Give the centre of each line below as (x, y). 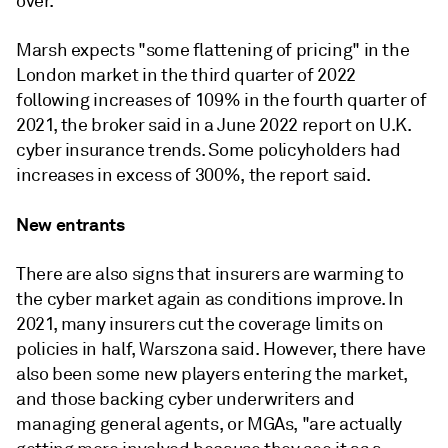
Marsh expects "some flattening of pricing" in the (213, 49)
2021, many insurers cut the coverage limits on (200, 323)
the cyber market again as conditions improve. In (210, 298)
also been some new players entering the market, (212, 373)
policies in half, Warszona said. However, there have (221, 348)
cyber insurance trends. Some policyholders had (208, 149)
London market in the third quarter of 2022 (186, 74)
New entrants (70, 224)
